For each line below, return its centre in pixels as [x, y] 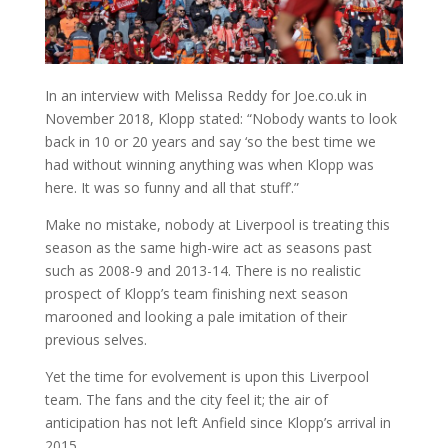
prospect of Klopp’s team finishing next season [196, 294]
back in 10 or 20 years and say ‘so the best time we [210, 142]
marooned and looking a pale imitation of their [195, 317]
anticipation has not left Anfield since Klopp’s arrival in [217, 423]
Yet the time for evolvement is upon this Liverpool [206, 377]
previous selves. [95, 340]
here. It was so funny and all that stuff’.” [171, 188]
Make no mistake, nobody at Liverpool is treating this [217, 225]
